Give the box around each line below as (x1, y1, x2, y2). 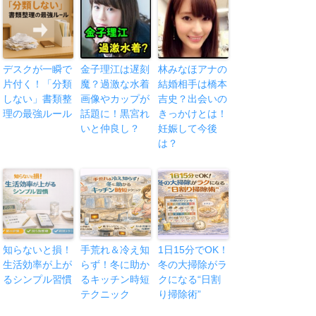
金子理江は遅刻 (80, 63, 150, 75)
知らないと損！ (3, 243, 73, 255)
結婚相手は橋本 (158, 78, 228, 90)
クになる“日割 (158, 273, 221, 285)
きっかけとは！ (158, 107, 228, 119)
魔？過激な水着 (80, 78, 150, 90)
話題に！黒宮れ (80, 107, 150, 119)
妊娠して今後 (158, 122, 218, 134)
